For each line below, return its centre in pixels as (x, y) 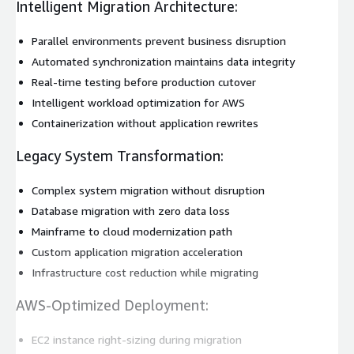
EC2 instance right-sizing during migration (137, 339)
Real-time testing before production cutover (144, 81)
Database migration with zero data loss (131, 210)
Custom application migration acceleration (137, 251)
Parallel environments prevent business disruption (159, 40)
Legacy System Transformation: (120, 155)
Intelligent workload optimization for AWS (138, 102)
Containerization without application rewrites (145, 122)
